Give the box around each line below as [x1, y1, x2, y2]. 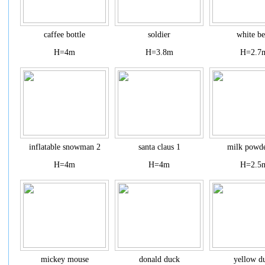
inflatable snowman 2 [28, 143, 101, 151]
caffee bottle [44, 30, 85, 39]
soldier [148, 30, 170, 39]
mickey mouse [40, 255, 89, 264]
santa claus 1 [138, 143, 180, 151]
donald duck [138, 255, 180, 264]
